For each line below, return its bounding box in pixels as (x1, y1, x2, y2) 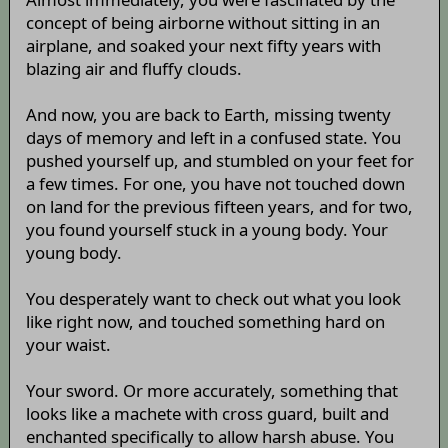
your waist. (25, 333, 111, 357)
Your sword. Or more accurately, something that (25, 379, 398, 403)
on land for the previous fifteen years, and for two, (25, 195, 413, 219)
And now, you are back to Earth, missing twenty (25, 103, 391, 127)
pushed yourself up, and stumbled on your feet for (25, 149, 414, 173)
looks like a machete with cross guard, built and (25, 402, 389, 426)
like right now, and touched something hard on (25, 310, 385, 334)
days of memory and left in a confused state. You (25, 126, 401, 150)
